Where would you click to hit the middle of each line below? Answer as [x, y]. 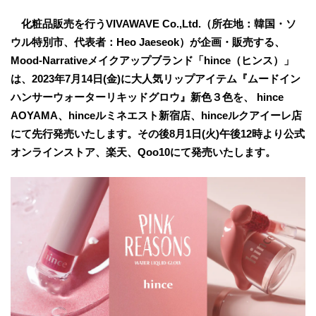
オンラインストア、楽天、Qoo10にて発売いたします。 [143, 152]
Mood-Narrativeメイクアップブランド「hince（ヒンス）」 [152, 60]
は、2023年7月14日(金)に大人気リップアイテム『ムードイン [156, 78]
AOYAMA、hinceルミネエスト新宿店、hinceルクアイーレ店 [156, 115]
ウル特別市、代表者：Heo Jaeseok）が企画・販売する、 [148, 42]
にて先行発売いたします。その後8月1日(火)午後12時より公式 [158, 133]
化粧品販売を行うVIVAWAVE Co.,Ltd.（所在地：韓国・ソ [153, 23]
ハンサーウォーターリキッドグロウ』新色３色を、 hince [147, 97]
